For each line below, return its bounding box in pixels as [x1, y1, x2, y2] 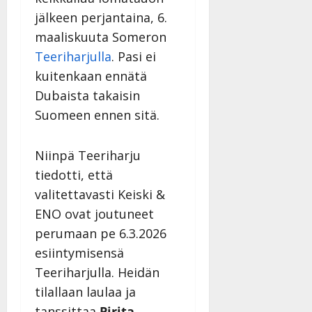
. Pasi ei [111, 48, 156, 65]
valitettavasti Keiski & [35, 186, 165, 203]
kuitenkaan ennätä [35, 68, 147, 85]
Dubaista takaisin [35, 87, 140, 104]
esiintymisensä [35, 244, 124, 262]
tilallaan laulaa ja [35, 283, 136, 301]
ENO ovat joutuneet [35, 205, 154, 223]
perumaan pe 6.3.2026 [35, 225, 166, 242]
